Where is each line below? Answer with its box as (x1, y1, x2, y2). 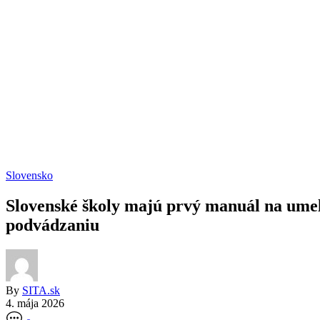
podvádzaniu (6, 215, 99, 234)
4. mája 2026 (6, 296, 64, 309)
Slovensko (6, 169, 53, 181)
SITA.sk (22, 284, 60, 296)
